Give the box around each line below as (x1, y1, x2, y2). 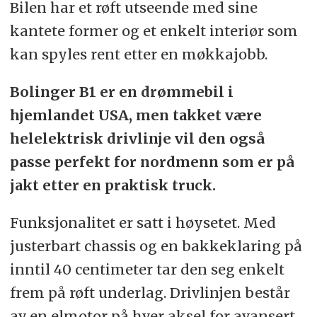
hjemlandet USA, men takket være (9, 106, 262, 125)
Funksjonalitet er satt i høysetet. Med (9, 214, 276, 232)
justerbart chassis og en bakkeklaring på (9, 237, 302, 255)
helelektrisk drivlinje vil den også (9, 129, 265, 148)
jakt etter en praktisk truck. (9, 176, 216, 195)
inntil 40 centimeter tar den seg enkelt (9, 260, 284, 279)
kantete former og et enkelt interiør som (9, 22, 298, 40)
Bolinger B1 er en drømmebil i (9, 83, 234, 101)
